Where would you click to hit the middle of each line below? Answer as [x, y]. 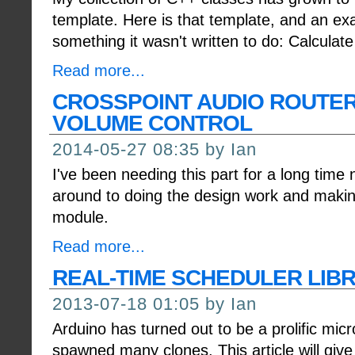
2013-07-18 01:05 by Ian [155, 304]
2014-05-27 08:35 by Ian [155, 149]
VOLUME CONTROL [152, 123]
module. [80, 217]
